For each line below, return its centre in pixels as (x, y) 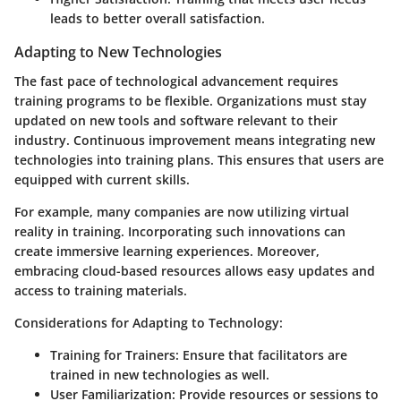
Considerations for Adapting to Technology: (149, 322)
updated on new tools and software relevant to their (176, 120)
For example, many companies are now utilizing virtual (182, 211)
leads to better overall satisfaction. (158, 19)
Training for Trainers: (115, 354)
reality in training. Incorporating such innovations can (180, 231)
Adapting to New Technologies (118, 52)
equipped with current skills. (102, 179)
